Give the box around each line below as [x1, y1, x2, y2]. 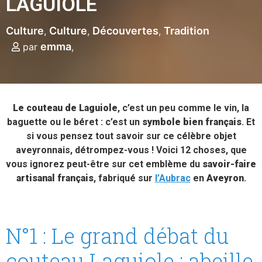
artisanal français [16, 173, 94, 184]
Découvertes [92, 25, 158, 37]
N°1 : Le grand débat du [6, 222, 229, 250]
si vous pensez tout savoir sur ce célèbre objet [26, 130, 236, 142]
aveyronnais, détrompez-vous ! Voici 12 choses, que [15, 144, 247, 156]
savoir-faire [202, 158, 256, 170]
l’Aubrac [154, 173, 191, 184]
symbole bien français [140, 116, 242, 127]
